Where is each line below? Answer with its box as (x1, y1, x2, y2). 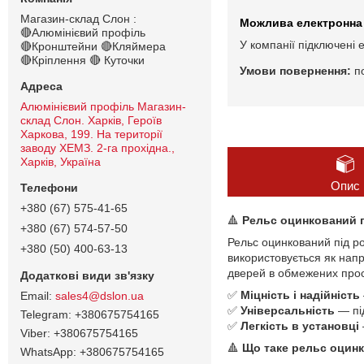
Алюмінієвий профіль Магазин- (20, 99, 186, 113)
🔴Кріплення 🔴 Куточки (20, 53, 145, 67)
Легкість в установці (240, 319, 359, 333)
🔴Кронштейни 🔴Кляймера (20, 39, 166, 53)
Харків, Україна (20, 154, 101, 168)
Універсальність (240, 304, 335, 318)
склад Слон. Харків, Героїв (20, 113, 162, 127)
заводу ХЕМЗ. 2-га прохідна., (20, 141, 175, 154)
